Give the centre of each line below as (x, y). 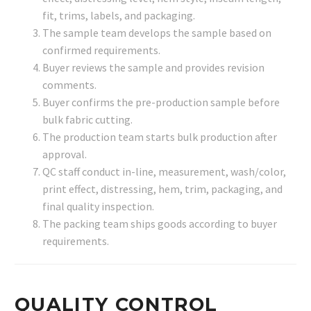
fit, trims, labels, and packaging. (119, 15)
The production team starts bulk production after (160, 136)
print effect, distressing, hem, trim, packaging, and (162, 188)
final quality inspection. (98, 206)
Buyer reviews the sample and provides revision (153, 67)
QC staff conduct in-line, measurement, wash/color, (164, 171)
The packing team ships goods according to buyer (160, 223)
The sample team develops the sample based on (157, 32)
